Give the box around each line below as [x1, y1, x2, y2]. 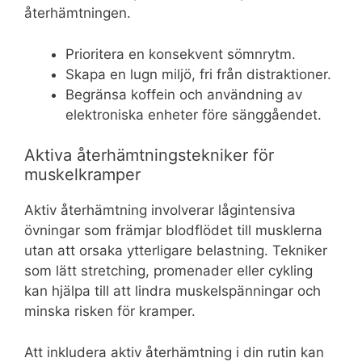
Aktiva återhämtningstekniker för [24, 145, 274, 166]
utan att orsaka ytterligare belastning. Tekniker [24, 242, 327, 259]
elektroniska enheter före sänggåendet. [65, 106, 322, 123]
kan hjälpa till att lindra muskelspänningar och [24, 283, 321, 300]
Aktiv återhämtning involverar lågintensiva [24, 202, 296, 219]
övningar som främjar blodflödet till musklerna [24, 222, 322, 239]
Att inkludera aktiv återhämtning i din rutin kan [24, 343, 324, 360]
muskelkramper [24, 165, 141, 185]
